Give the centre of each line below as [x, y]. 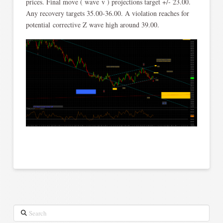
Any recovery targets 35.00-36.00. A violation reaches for [107, 13]
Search [25, 211]
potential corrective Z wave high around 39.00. [92, 25]
